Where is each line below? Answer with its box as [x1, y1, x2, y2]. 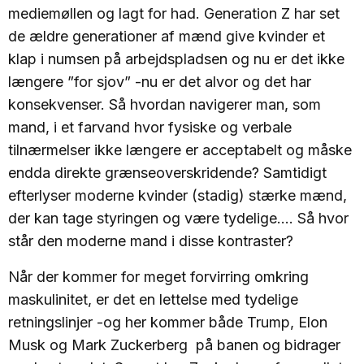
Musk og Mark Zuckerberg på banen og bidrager [8, 336, 340, 354]
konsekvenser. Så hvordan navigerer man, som [8, 96, 321, 114]
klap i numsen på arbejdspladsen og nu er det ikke [8, 50, 344, 68]
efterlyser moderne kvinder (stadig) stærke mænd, [8, 187, 347, 205]
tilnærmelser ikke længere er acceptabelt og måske [8, 141, 352, 159]
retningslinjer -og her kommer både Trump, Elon [8, 314, 327, 331]
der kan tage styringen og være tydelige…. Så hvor [8, 210, 349, 227]
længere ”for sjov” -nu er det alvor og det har [8, 73, 311, 91]
